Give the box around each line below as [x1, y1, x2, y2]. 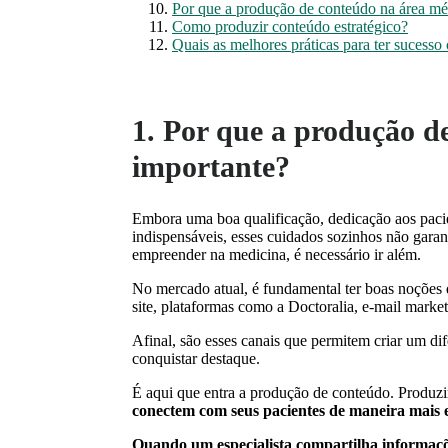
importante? [132, 149, 290, 183]
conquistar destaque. [132, 349, 260, 367]
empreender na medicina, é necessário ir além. [132, 245, 425, 263]
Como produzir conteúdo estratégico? [172, 17, 408, 35]
